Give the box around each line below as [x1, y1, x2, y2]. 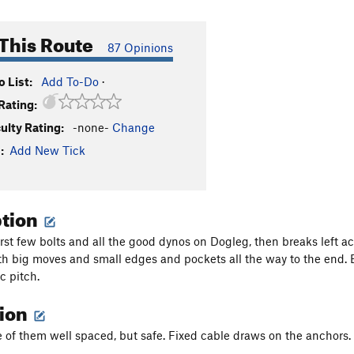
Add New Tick [9, 143, 85, 157]
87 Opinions [107, 40, 173, 55]
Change [112, 120, 155, 134]
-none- [73, 120, 109, 134]
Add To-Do [41, 74, 99, 88]
